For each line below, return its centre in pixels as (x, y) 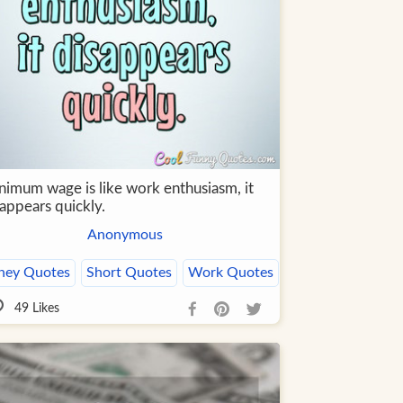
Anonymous (125, 235)
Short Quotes (129, 273)
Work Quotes (231, 273)
